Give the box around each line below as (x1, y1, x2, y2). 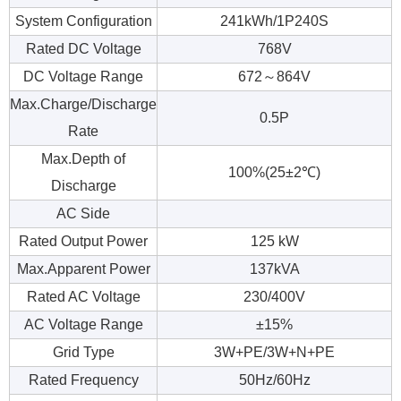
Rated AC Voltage (26, 288, 141, 304)
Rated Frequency (28, 371, 139, 388)
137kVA (249, 260, 300, 277)
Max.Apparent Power (16, 260, 150, 277)
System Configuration (14, 13, 152, 29)
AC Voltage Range (23, 316, 143, 332)
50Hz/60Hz (238, 371, 311, 388)
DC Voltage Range (23, 68, 143, 84)
